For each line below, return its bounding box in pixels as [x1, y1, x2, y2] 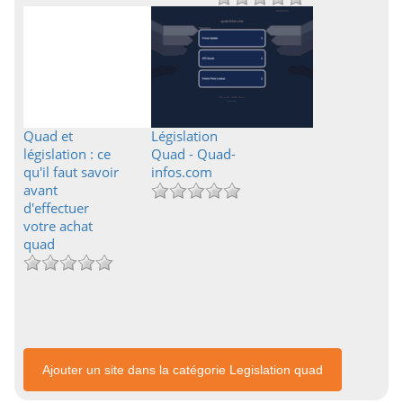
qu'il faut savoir [23, 163, 119, 181]
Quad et [23, 127, 73, 145]
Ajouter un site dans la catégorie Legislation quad [42, 363, 323, 377]
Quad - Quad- [150, 145, 236, 163]
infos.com [150, 163, 212, 181]
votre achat [23, 217, 93, 235]
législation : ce [23, 145, 111, 163]
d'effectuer [23, 199, 89, 217]
